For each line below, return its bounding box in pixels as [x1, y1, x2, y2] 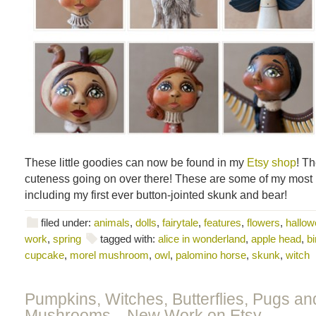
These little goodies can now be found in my [25, 156, 247, 169]
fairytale [162, 217, 198, 229]
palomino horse [176, 249, 246, 261]
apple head [251, 233, 301, 245]
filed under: [41, 217, 94, 229]
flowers [247, 217, 280, 229]
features [204, 217, 241, 229]
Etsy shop [247, 156, 296, 169]
